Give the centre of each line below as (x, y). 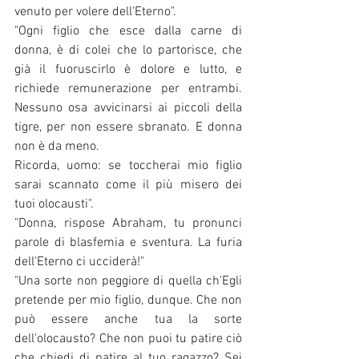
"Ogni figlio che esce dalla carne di (128, 32)
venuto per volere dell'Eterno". (95, 12)
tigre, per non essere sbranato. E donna (128, 128)
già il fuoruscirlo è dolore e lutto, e (128, 70)
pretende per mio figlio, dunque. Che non (128, 301)
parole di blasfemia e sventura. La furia (128, 243)
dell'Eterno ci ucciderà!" (79, 262)
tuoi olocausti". (54, 205)
